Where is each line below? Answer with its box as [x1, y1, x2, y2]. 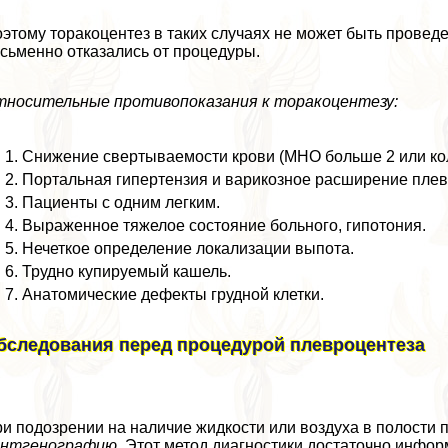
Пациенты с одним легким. [22, 193, 221, 211]
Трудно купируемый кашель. [22, 262, 232, 280]
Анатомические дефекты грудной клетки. [22, 285, 325, 303]
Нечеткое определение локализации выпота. [22, 239, 355, 257]
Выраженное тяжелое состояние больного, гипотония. [22, 216, 427, 234]
